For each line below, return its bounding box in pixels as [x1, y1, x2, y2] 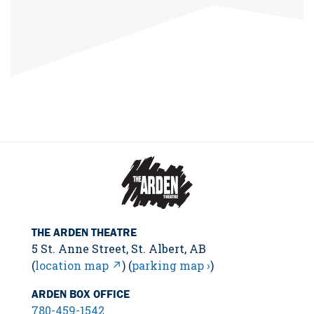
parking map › [132, 257, 210, 273]
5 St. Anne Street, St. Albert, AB [32, 240, 206, 256]
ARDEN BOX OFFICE [32, 286, 130, 301]
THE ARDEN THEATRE [32, 224, 137, 239]
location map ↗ [35, 257, 122, 273]
